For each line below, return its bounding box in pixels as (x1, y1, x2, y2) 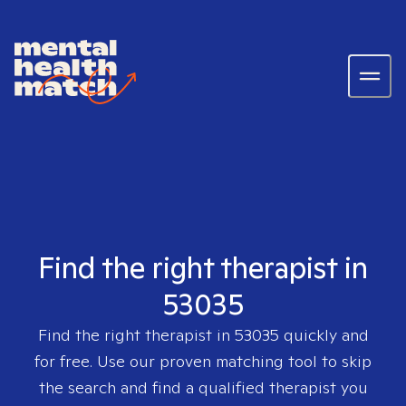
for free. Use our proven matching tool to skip (34, 351, 372, 372)
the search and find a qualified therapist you (38, 377, 368, 398)
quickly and (278, 324, 369, 345)
